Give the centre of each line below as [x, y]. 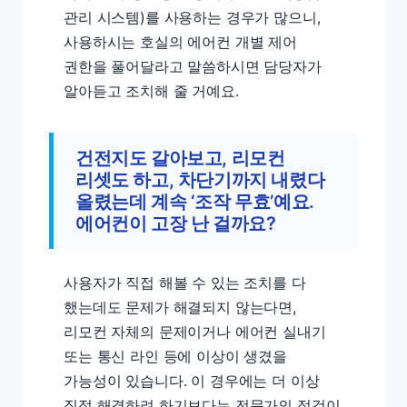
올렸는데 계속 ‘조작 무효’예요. [195, 202]
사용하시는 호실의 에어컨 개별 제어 [180, 42]
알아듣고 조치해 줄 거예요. [151, 91]
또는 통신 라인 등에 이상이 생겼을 [175, 356]
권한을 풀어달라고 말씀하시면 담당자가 [193, 66]
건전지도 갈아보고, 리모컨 [180, 158]
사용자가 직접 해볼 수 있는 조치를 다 [185, 283]
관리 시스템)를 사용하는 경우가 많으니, [192, 17]
